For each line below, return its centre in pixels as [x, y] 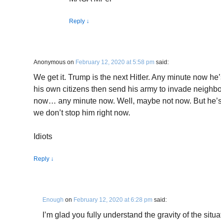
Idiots [43, 136]
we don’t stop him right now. [82, 113]
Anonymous [50, 62]
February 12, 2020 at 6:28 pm [113, 200]
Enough [53, 200]
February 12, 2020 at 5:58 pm [115, 62]
